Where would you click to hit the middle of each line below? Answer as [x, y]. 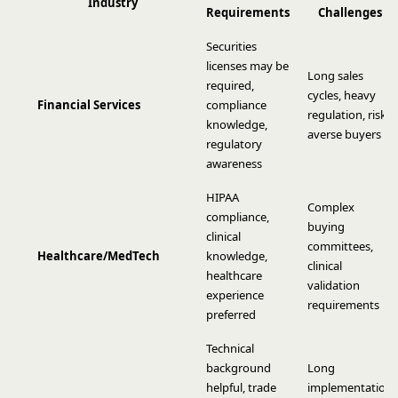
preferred [231, 314]
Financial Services [89, 105]
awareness [234, 163]
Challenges [350, 12]
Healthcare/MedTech [99, 256]
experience [235, 295]
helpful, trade [241, 387]
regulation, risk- [349, 115]
